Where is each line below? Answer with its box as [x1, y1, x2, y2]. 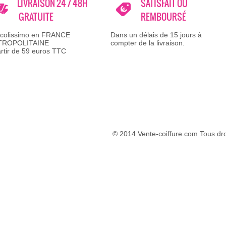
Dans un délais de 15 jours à [110, 31, 202, 39]
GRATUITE [17, 10, 53, 24]
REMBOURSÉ [141, 10, 186, 24]
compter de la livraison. [110, 39, 185, 47]
